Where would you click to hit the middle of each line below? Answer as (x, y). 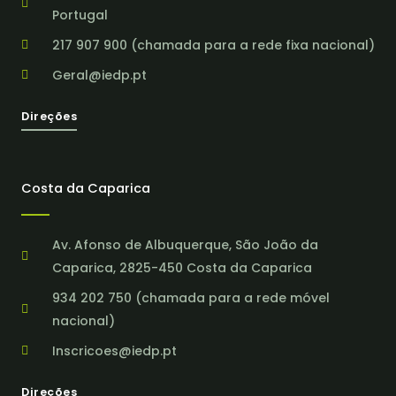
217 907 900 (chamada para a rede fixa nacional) (213, 45)
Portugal (80, 15)
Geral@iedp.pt (99, 75)
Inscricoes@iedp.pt (114, 351)
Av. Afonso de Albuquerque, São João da (185, 245)
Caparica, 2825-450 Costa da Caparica (182, 268)
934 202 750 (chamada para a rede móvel (190, 298)
